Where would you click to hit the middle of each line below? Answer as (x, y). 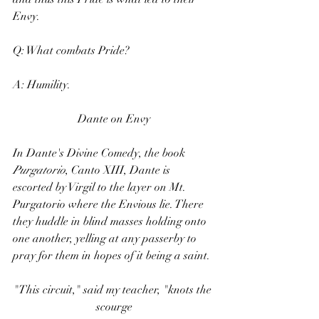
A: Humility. (42, 85)
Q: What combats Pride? (71, 51)
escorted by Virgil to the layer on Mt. (101, 188)
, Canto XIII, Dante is (119, 171)
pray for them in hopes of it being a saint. (111, 256)
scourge (114, 307)
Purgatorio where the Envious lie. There (110, 205)
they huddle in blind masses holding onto (111, 222)
